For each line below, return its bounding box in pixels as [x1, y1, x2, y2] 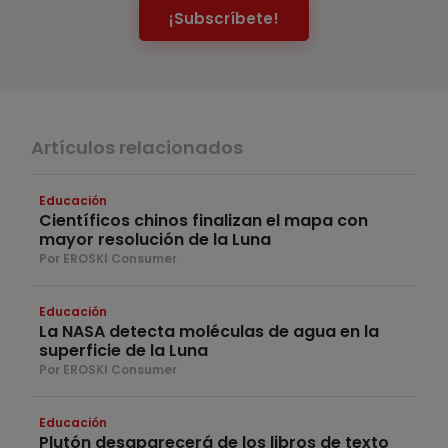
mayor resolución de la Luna [39, 228, 271, 252]
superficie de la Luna [39, 339, 208, 363]
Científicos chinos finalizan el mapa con [39, 209, 368, 233]
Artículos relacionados [31, 135, 243, 161]
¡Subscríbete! [169, 7, 279, 29]
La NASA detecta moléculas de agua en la [39, 320, 379, 344]
